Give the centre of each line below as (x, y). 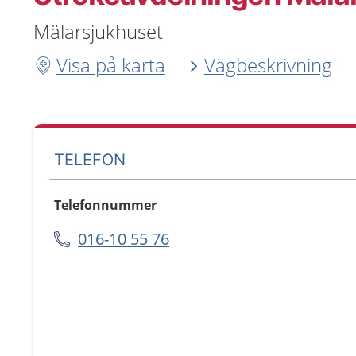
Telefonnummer (105, 205)
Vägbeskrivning (268, 65)
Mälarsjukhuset (98, 31)
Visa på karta (110, 65)
